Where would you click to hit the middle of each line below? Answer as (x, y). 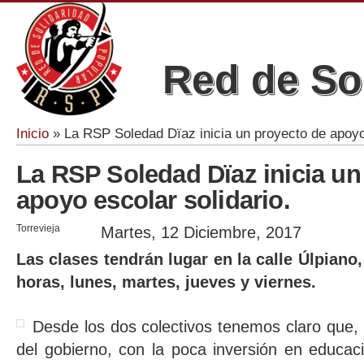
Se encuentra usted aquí (93, 146)
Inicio (32, 134)
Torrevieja (38, 229)
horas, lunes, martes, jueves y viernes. (166, 282)
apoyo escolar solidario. (153, 201)
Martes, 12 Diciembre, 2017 (201, 233)
